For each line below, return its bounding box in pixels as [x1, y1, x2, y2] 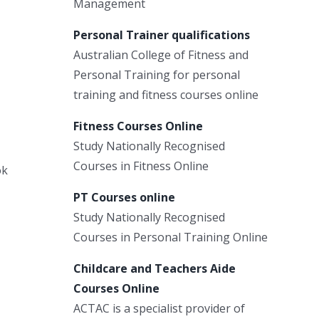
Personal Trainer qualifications [73, 26, 250, 43]
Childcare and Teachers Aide [73, 260, 236, 276]
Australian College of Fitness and [73, 46, 249, 63]
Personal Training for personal [73, 66, 240, 83]
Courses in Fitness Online [73, 157, 209, 174]
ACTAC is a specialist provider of [73, 300, 245, 316]
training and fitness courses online [73, 86, 258, 103]
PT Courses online [73, 189, 175, 205]
